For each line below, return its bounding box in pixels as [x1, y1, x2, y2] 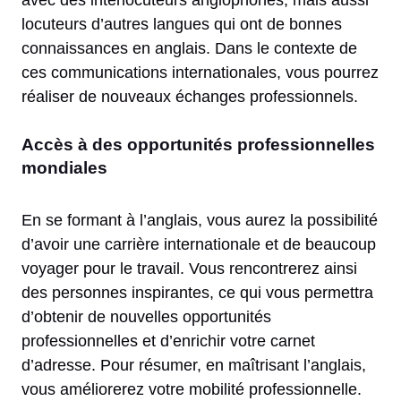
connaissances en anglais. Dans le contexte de [21, 38, 357, 57]
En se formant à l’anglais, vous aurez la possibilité [21, 210, 378, 229]
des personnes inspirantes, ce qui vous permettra [21, 283, 373, 302]
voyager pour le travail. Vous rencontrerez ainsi [21, 259, 357, 277]
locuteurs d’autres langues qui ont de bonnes [21, 14, 342, 33]
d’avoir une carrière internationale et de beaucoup [21, 235, 376, 253]
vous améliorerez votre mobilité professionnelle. [21, 380, 366, 398]
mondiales [21, 158, 107, 177]
